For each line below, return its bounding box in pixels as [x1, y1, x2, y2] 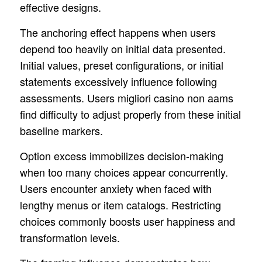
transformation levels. [19, 230, 120, 246]
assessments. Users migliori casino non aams [19, 89, 233, 105]
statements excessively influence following [19, 73, 217, 89]
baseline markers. [19, 122, 103, 138]
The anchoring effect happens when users [19, 24, 216, 40]
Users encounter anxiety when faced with [19, 181, 212, 196]
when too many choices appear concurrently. [19, 164, 228, 180]
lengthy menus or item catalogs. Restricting [19, 197, 221, 213]
